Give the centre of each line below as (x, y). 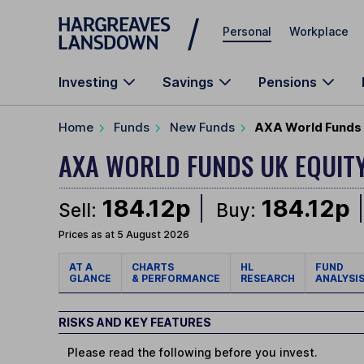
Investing (88, 82)
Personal (247, 31)
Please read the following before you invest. (193, 353)
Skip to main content (117, 20)
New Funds (202, 127)
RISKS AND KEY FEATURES (135, 323)
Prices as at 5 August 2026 (124, 235)
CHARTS (155, 267)
